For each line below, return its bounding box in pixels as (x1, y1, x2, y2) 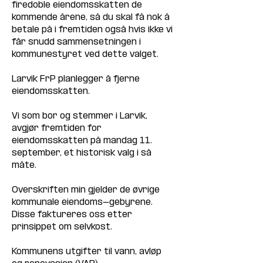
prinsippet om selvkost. (12, 222, 112, 232)
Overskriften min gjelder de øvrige (12, 185, 162, 195)
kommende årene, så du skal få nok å (12, 12, 172, 22)
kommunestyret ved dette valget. (12, 49, 159, 59)
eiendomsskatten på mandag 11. (12, 136, 154, 146)
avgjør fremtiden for (12, 123, 104, 133)
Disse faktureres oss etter (12, 210, 134, 220)
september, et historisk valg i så (12, 148, 154, 158)
